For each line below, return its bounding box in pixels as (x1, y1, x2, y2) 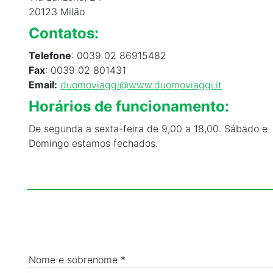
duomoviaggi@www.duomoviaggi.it (60, 78, 222, 91)
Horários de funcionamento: (29, 97, 229, 115)
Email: (29, 78, 57, 91)
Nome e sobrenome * (29, 253, 126, 266)
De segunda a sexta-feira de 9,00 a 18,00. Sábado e (29, 122, 268, 135)
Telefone (29, 49, 71, 62)
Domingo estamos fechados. (29, 136, 158, 149)
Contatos (29, 24, 94, 42)
